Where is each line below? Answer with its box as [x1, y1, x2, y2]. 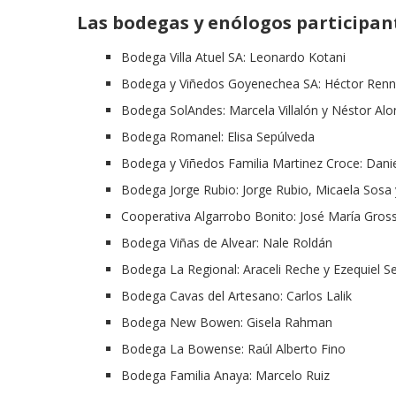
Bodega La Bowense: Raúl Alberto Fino [121, 340, 346, 358]
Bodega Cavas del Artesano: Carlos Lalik [121, 287, 352, 305]
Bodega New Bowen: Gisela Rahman [121, 314, 332, 331]
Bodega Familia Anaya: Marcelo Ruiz [121, 367, 330, 385]
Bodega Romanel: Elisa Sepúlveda [121, 128, 315, 146]
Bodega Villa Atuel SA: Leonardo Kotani [121, 49, 346, 66]
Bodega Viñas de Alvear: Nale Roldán [121, 234, 332, 252]
